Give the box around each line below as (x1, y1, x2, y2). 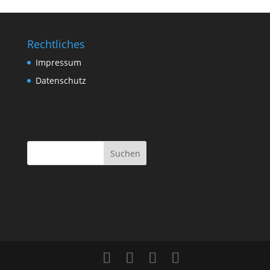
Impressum (35, 57, 81, 68)
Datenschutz (35, 75, 86, 86)
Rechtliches (27, 37, 85, 51)
